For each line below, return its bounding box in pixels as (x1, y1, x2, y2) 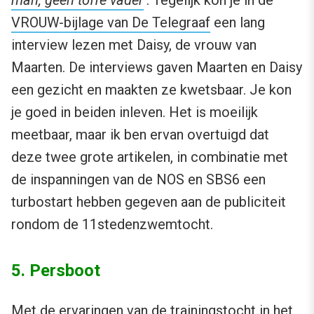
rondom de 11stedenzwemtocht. (11, 216, 213, 233)
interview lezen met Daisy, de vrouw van (11, 36, 257, 54)
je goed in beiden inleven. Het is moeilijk (11, 104, 258, 121)
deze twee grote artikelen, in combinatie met (11, 149, 288, 166)
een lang (210, 14, 265, 32)
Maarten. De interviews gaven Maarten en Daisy (11, 59, 302, 76)
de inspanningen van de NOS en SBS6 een (11, 171, 266, 189)
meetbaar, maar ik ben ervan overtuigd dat (11, 126, 269, 144)
